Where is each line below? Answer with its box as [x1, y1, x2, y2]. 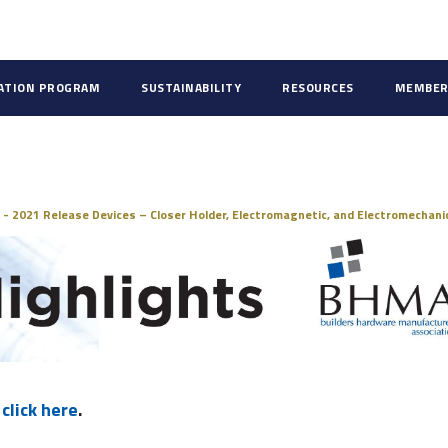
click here [2, 396, 78, 424]
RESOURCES [282, 78, 354, 97]
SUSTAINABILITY [141, 78, 241, 97]
